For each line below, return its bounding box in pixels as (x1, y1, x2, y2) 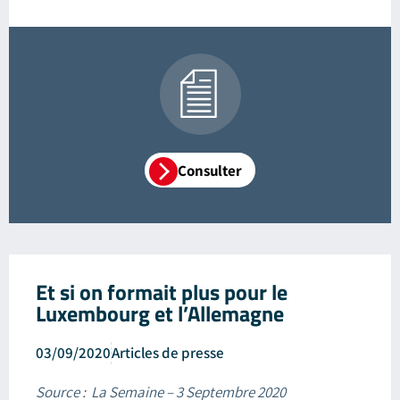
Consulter (178, 160, 242, 180)
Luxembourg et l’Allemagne (36, 296, 284, 329)
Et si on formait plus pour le (36, 275, 287, 308)
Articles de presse (112, 342, 224, 362)
